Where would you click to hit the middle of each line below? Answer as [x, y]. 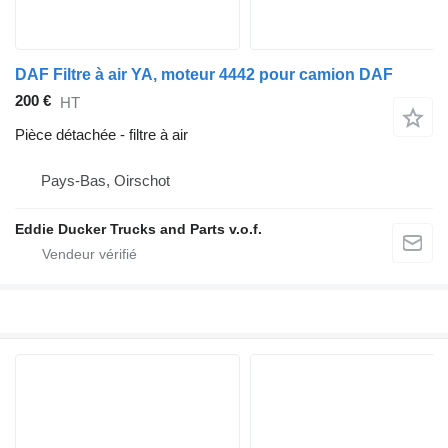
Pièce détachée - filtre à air [101, 135]
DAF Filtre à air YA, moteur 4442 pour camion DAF [204, 75]
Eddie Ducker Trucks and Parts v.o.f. [138, 229]
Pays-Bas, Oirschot [105, 181]
